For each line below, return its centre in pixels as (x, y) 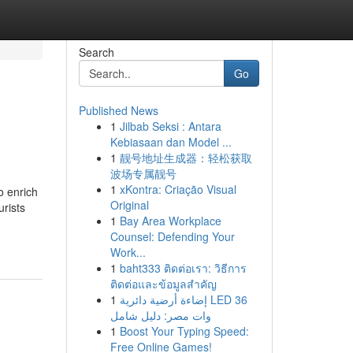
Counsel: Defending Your (172, 236)
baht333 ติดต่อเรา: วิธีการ (183, 268)
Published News (118, 110)
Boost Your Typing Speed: (184, 331)
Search (96, 52)
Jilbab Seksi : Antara (170, 126)
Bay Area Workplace (170, 221)
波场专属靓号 (143, 173)
